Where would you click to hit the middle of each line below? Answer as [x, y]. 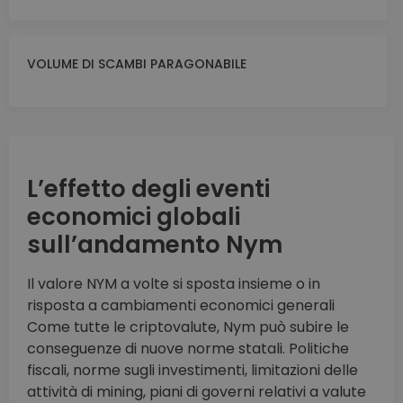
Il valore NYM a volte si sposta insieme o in [174, 284]
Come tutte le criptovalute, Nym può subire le [188, 327]
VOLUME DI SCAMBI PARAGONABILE [137, 64]
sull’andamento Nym [155, 245]
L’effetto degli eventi [148, 189]
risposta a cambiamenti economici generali [181, 306]
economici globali [134, 217]
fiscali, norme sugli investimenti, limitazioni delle [193, 371]
